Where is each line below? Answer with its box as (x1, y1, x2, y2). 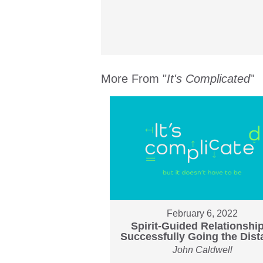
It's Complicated (167, 72, 250, 85)
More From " (101, 72, 167, 85)
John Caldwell (172, 245, 232, 255)
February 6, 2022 (167, 208, 238, 219)
